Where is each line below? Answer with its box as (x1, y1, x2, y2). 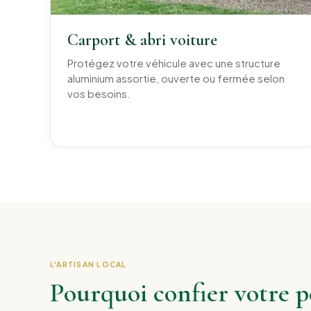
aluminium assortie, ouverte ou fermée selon (67, 72, 285, 85)
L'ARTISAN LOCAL (50, 260, 127, 269)
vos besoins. (67, 87, 131, 101)
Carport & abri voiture (67, 30, 217, 51)
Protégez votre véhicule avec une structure (67, 57, 280, 70)
